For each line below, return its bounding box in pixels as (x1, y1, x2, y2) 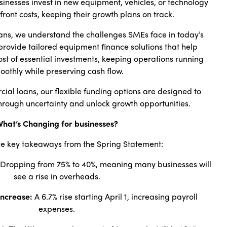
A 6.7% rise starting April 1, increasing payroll (32, 190, 198, 202)
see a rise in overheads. (13, 170, 100, 182)
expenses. (39, 202, 75, 214)
